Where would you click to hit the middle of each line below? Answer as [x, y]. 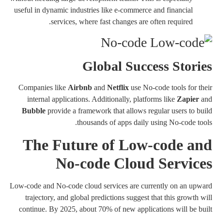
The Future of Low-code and [117, 145]
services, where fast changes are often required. [122, 22]
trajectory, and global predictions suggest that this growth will [119, 197]
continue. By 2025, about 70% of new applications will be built [116, 209]
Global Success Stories [147, 66]
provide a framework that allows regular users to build [129, 111]
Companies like [43, 88]
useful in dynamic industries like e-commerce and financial [103, 10]
